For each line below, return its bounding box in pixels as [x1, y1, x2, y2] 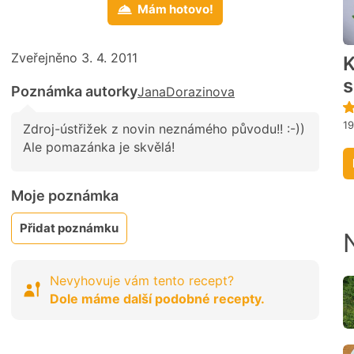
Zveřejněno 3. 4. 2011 [11, 50, 137, 66]
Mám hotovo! [137, 2, 213, 17]
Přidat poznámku [20, 220, 119, 235]
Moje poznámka [11, 186, 119, 204]
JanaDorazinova [137, 84, 235, 100]
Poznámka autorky [11, 83, 137, 100]
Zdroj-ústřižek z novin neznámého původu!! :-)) [23, 121, 305, 137]
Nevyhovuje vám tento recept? [50, 272, 234, 288]
